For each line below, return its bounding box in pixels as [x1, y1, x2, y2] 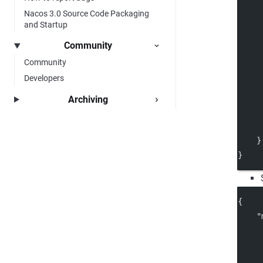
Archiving [68, 93, 108, 105]
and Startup [24, 20, 68, 30]
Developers [24, 73, 64, 83]
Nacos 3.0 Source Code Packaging [24, 9, 149, 19]
